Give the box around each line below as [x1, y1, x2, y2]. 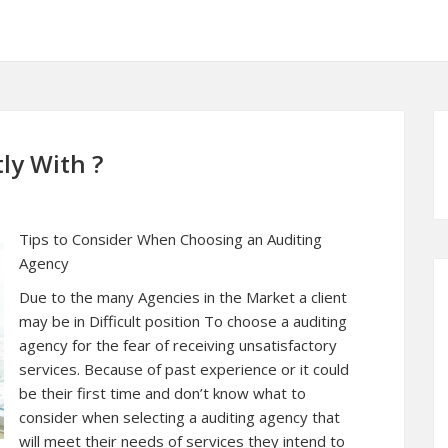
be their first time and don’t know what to [19, 383, 306, 403]
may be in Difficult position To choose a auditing [19, 311, 347, 331]
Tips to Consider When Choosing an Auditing [19, 229, 322, 249]
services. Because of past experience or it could [19, 359, 349, 379]
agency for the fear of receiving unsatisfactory [19, 335, 337, 355]
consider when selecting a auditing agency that [19, 407, 340, 427]
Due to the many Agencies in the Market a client [19, 287, 347, 307]
